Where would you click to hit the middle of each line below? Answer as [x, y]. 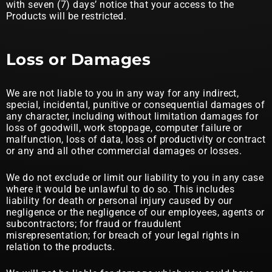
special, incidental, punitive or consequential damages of [136, 105]
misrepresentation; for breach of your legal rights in [123, 235]
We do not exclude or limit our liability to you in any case [135, 178]
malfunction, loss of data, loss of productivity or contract [136, 139]
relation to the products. [60, 247]
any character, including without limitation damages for [132, 116]
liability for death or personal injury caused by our [119, 201]
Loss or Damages [79, 59]
